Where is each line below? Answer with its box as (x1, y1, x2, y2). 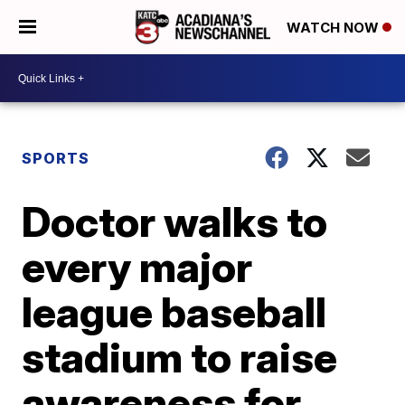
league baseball (22, 287, 327, 337)
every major (22, 241, 253, 292)
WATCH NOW (287, 19, 382, 37)
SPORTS (22, 149, 90, 167)
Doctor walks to (22, 196, 328, 247)
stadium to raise (22, 332, 338, 382)
